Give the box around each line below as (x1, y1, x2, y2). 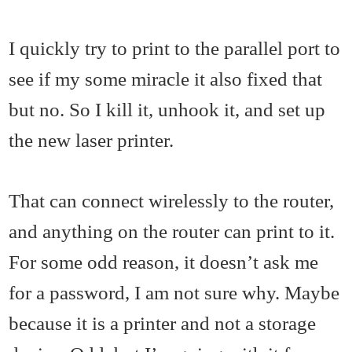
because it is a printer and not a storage (9, 312, 317, 335)
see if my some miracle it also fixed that (9, 68, 323, 90)
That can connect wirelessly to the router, (9, 189, 335, 212)
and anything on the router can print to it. (9, 220, 335, 243)
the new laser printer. (9, 129, 174, 152)
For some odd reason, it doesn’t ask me (9, 251, 319, 273)
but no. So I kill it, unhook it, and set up (9, 98, 326, 121)
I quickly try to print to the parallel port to (9, 37, 341, 60)
